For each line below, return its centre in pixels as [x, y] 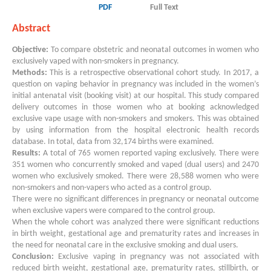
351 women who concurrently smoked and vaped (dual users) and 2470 [135, 165]
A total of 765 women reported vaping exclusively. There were [151, 153]
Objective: [31, 50]
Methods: [30, 73]
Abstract [31, 29]
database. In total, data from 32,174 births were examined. [114, 142]
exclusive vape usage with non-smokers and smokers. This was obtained [135, 119]
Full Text [164, 8]
